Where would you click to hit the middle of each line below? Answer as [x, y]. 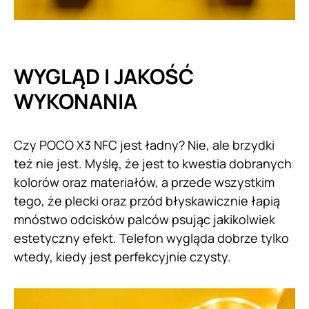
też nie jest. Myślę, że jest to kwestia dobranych [153, 163]
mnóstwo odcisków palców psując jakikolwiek [144, 219]
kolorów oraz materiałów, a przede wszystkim [144, 182]
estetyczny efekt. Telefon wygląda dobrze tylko [151, 238]
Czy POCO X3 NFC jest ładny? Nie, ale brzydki [144, 144]
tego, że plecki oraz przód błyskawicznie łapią [147, 200]
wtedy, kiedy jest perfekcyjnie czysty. [122, 256]
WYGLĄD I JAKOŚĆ [104, 76]
